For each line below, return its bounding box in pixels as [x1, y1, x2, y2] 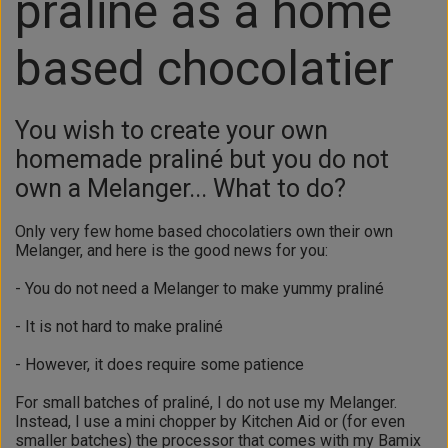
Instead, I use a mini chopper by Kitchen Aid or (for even [15, 412, 405, 432]
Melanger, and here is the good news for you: [15, 241, 328, 261]
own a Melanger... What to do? [15, 174, 346, 204]
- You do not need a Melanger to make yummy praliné [15, 279, 384, 299]
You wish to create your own [15, 116, 328, 146]
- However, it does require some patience [15, 355, 308, 375]
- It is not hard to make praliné [15, 317, 223, 337]
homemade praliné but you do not [15, 145, 389, 175]
